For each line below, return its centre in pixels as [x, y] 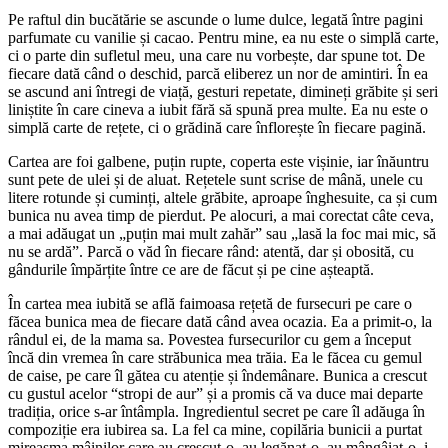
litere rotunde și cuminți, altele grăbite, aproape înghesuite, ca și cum [222, 198]
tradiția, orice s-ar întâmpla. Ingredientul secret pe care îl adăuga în [216, 412]
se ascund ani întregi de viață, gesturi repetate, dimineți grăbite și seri [223, 92]
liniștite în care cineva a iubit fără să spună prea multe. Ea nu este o [218, 110]
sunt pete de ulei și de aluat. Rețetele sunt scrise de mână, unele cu [215, 180]
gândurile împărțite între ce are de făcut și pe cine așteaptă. [191, 270]
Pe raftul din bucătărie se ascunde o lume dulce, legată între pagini [215, 20]
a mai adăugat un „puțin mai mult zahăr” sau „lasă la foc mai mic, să [222, 234]
